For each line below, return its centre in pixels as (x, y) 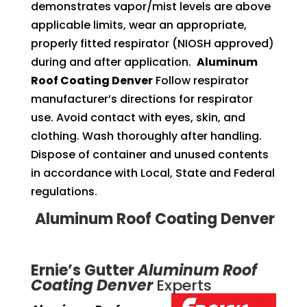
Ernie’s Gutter (84, 270)
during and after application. (113, 62)
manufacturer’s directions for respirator (142, 99)
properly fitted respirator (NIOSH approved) (152, 43)
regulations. (64, 191)
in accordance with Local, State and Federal (152, 173)
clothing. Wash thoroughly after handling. (146, 136)
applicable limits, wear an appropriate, (138, 25)
